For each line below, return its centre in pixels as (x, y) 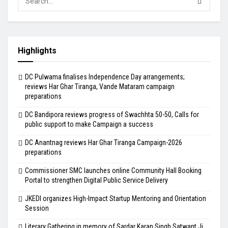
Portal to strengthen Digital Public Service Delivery (96, 180)
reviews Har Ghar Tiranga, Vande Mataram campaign (100, 86)
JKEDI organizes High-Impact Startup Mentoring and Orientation (116, 198)
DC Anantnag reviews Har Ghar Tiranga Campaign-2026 (104, 142)
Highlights (37, 50)
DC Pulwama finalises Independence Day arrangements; (105, 77)
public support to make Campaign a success (89, 124)
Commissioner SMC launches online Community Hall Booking (113, 170)
